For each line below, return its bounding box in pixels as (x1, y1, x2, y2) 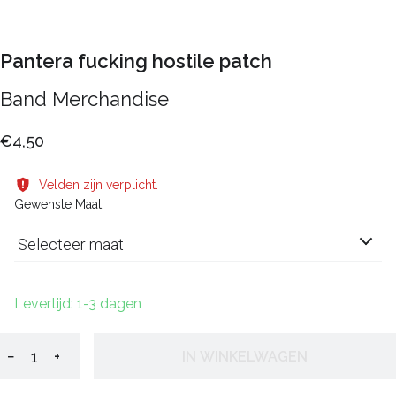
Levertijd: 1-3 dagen (14, 295, 141, 313)
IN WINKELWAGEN (182, 347, 308, 365)
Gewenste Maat (14, 197, 102, 211)
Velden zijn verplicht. (39, 178, 158, 192)
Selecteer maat (18, 235, 124, 254)
